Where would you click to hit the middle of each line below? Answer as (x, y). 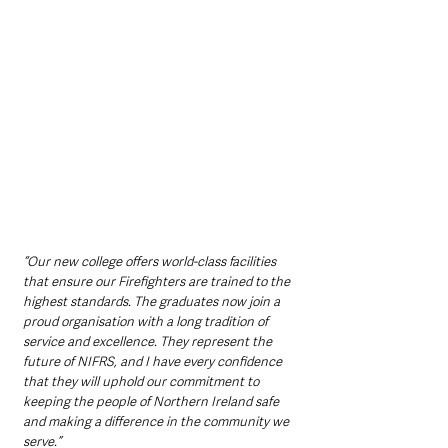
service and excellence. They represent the (149, 342)
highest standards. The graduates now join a (153, 302)
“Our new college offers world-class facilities (151, 262)
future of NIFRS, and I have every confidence (154, 362)
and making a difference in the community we (157, 422)
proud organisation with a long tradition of (147, 322)
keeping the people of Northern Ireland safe (152, 402)
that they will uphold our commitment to (142, 382)
